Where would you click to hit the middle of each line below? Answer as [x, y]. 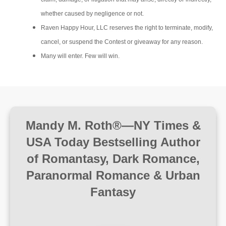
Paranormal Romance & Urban [113, 175]
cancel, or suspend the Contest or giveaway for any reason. [122, 42]
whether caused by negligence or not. [92, 14]
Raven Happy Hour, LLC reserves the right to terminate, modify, [127, 28]
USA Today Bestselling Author [113, 142]
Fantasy [113, 192]
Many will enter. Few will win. [80, 56]
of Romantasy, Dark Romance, [113, 159]
